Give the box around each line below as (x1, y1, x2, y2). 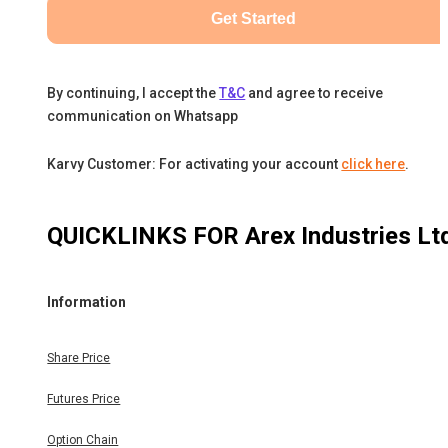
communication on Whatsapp (47, 108, 239, 125)
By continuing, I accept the (47, 85, 217, 102)
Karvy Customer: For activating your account (47, 156, 339, 173)
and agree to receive (248, 85, 384, 102)
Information (47, 293, 127, 310)
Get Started (211, 10, 297, 28)
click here (341, 156, 406, 173)
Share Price (47, 351, 111, 366)
